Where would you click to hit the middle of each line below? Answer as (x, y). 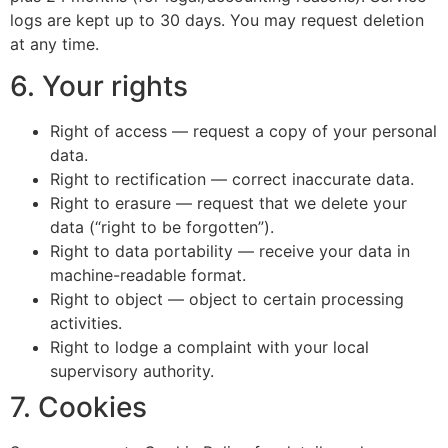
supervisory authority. (132, 370)
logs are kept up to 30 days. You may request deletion (217, 19)
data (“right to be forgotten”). (162, 226)
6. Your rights (99, 85)
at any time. (54, 43)
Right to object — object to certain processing (227, 298)
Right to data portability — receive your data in (230, 250)
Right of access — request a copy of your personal (243, 130)
